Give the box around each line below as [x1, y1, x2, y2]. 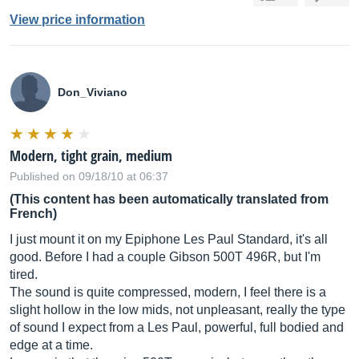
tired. [10, 268, 38, 281]
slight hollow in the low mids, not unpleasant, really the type [10, 303, 345, 317]
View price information [10, 13, 145, 26]
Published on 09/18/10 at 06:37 [10, 170, 168, 183]
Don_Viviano [58, 86, 127, 99]
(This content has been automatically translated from [10, 192, 329, 206]
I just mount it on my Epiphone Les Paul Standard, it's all [10, 232, 328, 246]
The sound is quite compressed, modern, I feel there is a [10, 285, 326, 299]
